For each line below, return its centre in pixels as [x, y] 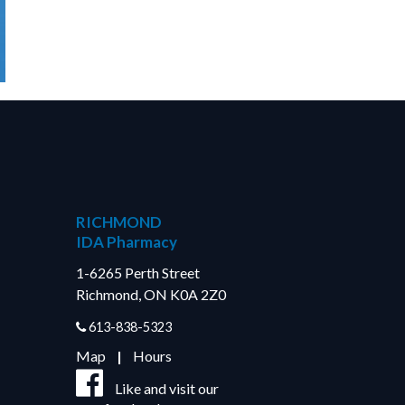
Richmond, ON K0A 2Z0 [151, 294]
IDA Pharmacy [126, 242]
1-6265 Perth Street [137, 273]
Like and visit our [166, 388]
